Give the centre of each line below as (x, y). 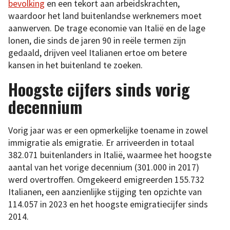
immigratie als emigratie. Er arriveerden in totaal (101, 143)
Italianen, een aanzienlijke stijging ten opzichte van (105, 192)
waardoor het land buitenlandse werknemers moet (105, 16)
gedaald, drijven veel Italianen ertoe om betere (98, 53)
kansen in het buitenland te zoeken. (75, 65)
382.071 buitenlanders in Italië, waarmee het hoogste (110, 155)
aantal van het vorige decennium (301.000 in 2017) (104, 168)
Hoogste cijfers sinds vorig (99, 89)
